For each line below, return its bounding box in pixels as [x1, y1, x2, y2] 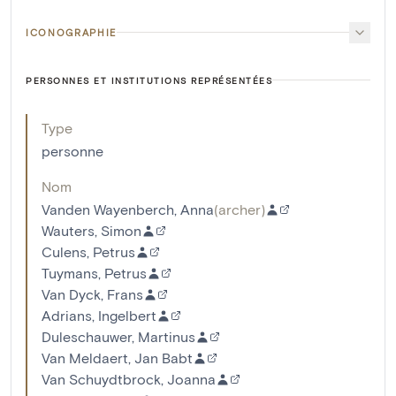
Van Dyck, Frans [42, 285, 143, 302]
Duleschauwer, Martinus [42, 327, 195, 345]
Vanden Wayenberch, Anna [42, 200, 214, 217]
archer [218, 200, 261, 217]
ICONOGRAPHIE [26, 26, 117, 38]
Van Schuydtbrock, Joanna [42, 369, 216, 387]
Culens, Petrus [42, 242, 135, 260]
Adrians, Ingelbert [42, 306, 156, 324]
